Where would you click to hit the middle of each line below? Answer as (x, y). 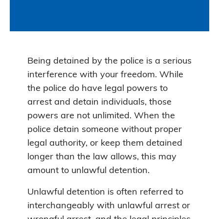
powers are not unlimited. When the (101, 116)
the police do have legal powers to (98, 88)
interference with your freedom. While (105, 75)
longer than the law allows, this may (102, 157)
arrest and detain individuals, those (99, 102)
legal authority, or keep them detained (105, 143)
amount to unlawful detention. (88, 171)
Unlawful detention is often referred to (105, 192)
